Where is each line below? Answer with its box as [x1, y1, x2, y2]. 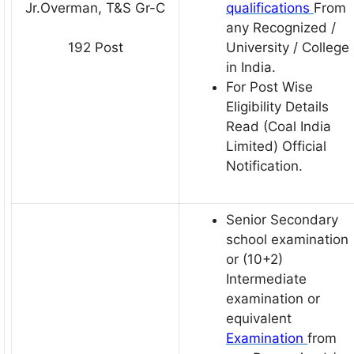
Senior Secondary [226, 211, 338, 228]
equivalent [226, 310, 292, 326]
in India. [226, 58, 276, 75]
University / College [226, 39, 349, 55]
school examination [226, 231, 348, 247]
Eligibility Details [226, 98, 329, 115]
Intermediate [226, 270, 307, 287]
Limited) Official [226, 137, 326, 154]
